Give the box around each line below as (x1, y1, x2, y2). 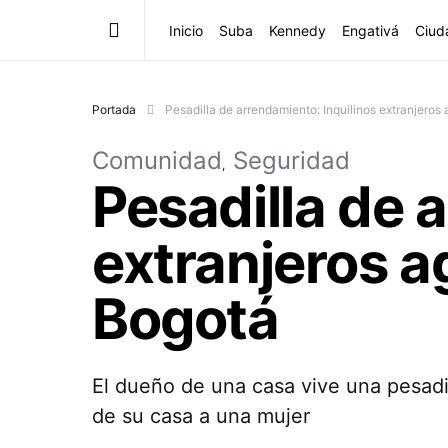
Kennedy (268, 21, 326, 39)
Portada (92, 102, 136, 117)
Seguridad (233, 146, 350, 175)
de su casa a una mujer (92, 404, 310, 428)
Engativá (341, 21, 399, 39)
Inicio (168, 21, 203, 39)
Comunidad (92, 146, 222, 175)
